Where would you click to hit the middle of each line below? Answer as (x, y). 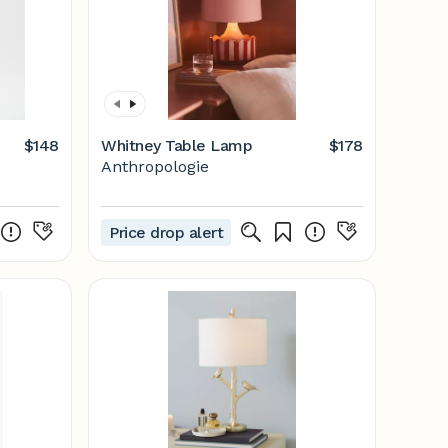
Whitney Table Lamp (177, 145)
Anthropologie (155, 166)
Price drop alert (166, 232)
